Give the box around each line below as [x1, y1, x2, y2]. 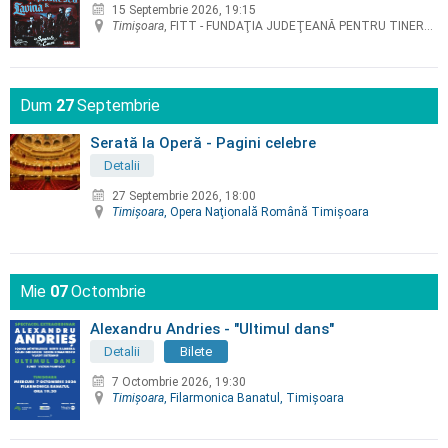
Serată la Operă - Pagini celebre [90, 133, 316, 152]
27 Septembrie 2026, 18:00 [112, 189, 256, 204]
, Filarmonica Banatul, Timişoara [164, 391, 344, 406]
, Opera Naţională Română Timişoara [164, 205, 369, 220]
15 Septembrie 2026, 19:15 [112, 2, 256, 17]
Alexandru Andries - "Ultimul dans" [90, 319, 334, 338]
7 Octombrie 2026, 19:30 [112, 375, 246, 390]
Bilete [180, 343, 212, 359]
